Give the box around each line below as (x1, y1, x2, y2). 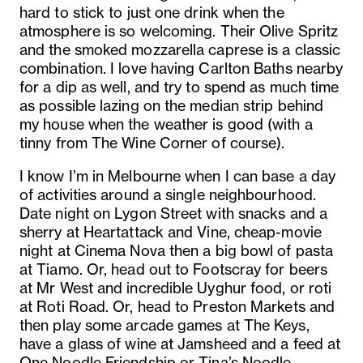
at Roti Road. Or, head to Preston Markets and (19, 297, 335, 315)
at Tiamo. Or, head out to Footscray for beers (19, 259, 328, 278)
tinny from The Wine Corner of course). (19, 133, 285, 152)
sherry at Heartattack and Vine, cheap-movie (19, 222, 322, 241)
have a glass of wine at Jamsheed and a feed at (19, 334, 341, 352)
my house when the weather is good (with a (19, 114, 313, 133)
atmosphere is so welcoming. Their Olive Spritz (19, 21, 339, 40)
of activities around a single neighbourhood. (19, 185, 316, 203)
